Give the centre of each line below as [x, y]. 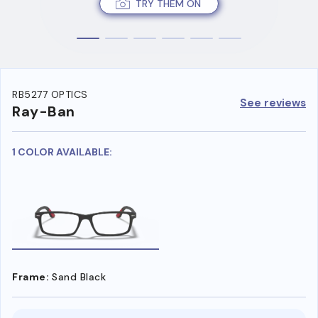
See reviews [273, 103]
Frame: [31, 276]
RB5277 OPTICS [50, 95]
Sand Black [79, 276]
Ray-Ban [44, 112]
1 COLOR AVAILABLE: [62, 152]
